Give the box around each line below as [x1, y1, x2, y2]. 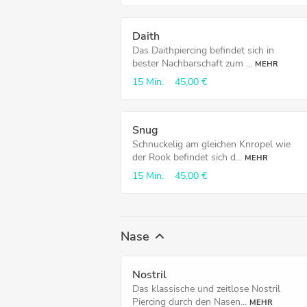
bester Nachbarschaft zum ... [132, 57, 252, 70]
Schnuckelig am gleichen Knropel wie [132, 138, 291, 151]
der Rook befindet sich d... [132, 151, 242, 164]
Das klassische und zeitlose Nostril [132, 282, 280, 295]
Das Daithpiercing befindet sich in [132, 44, 274, 57]
